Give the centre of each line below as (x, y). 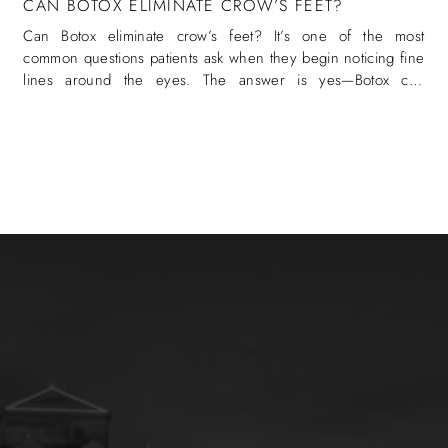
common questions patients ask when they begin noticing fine (224, 58)
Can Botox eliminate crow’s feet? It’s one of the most (224, 36)
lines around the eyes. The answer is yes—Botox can (224, 80)
